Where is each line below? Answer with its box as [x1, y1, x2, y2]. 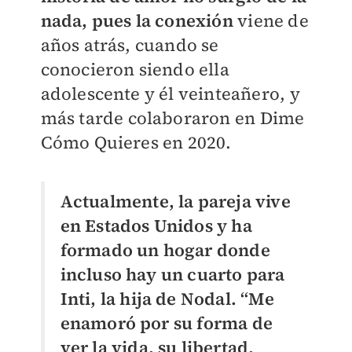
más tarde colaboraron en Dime [40, 105, 305, 130]
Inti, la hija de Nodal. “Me [60, 286, 274, 310]
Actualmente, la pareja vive [60, 189, 291, 213]
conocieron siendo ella [40, 57, 229, 81]
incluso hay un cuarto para [60, 262, 285, 286]
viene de [233, 8, 309, 32]
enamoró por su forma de [60, 310, 273, 335]
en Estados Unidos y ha [60, 213, 252, 237]
